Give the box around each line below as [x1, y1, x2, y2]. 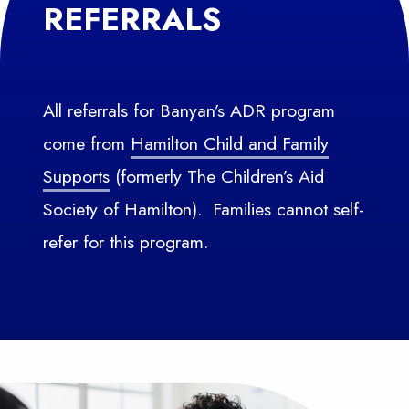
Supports [42, 163, 110, 190]
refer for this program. [42, 229, 208, 256]
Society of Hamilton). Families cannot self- [42, 196, 364, 223]
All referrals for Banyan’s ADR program [42, 98, 335, 124]
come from [42, 131, 131, 157]
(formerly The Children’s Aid [109, 163, 324, 190]
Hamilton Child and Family [130, 131, 329, 157]
